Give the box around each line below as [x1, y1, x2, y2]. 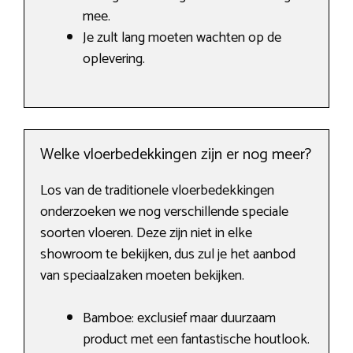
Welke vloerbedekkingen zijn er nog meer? [40, 142, 311, 169]
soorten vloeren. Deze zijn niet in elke [40, 221, 252, 246]
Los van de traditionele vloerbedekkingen [40, 179, 274, 203]
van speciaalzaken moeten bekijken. [40, 264, 244, 288]
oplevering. [83, 47, 145, 72]
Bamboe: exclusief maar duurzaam [83, 307, 276, 331]
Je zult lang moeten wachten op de [83, 26, 281, 50]
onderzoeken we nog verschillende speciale [40, 200, 288, 225]
